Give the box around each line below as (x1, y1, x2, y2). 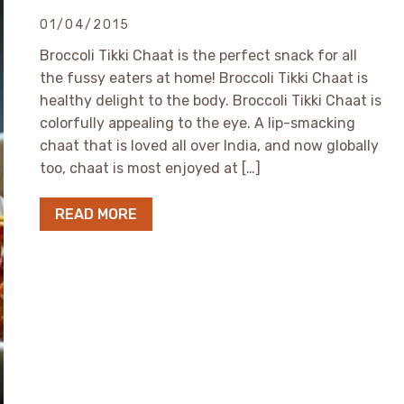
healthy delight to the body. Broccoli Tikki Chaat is (40, 92, 381, 109)
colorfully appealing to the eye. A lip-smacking (40, 115, 355, 132)
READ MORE (55, 206, 137, 223)
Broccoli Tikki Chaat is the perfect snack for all (40, 47, 357, 64)
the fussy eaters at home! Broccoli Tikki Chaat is (40, 69, 368, 87)
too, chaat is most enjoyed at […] (40, 160, 261, 177)
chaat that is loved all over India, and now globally (40, 137, 379, 154)
